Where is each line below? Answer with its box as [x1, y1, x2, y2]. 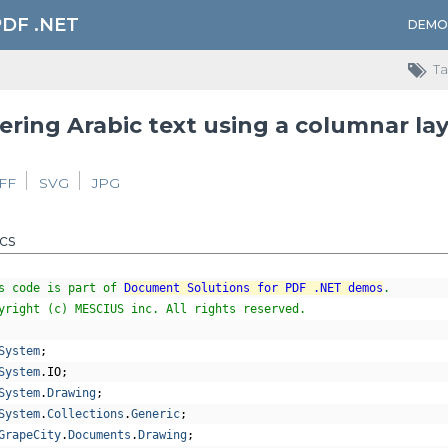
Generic [130, 407, 180, 421]
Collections [46, 407, 124, 421]
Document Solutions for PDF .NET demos [123, 281, 383, 295]
